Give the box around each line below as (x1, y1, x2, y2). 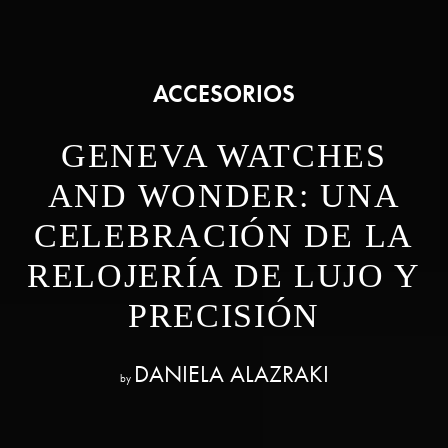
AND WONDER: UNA (47, 177, 401, 215)
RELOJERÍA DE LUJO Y (26, 257, 422, 295)
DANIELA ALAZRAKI (133, 358, 329, 390)
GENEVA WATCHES (61, 137, 387, 175)
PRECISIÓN (127, 297, 321, 335)
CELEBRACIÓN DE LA (34, 217, 414, 255)
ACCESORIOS (153, 78, 295, 110)
